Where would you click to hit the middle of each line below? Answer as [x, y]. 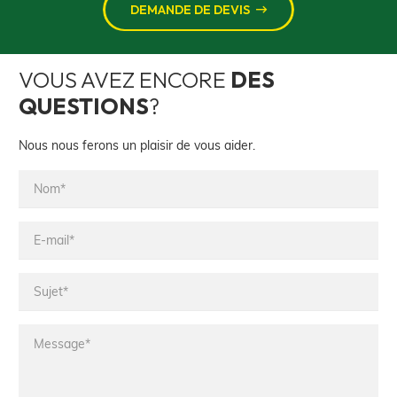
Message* [51, 335]
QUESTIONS [84, 106]
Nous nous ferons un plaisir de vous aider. [137, 144]
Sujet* [38, 284]
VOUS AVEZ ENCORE [125, 79]
